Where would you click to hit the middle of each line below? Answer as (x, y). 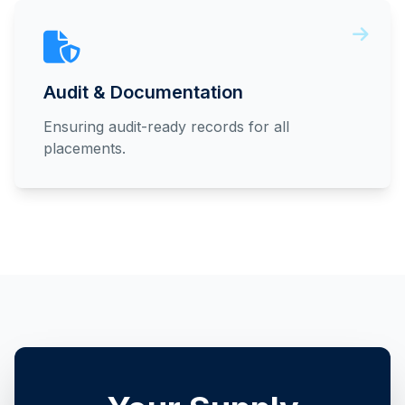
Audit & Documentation (143, 92)
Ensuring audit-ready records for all (166, 127)
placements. (85, 148)
